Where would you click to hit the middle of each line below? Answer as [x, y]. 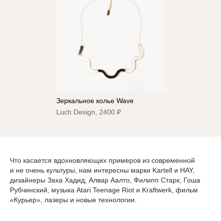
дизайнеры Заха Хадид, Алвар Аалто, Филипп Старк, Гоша [105, 180]
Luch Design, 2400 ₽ [89, 112]
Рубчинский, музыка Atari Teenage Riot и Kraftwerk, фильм [104, 190]
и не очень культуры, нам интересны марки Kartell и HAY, [102, 170]
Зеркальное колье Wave [95, 101]
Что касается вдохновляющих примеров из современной [102, 161]
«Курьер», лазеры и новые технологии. [73, 200]
